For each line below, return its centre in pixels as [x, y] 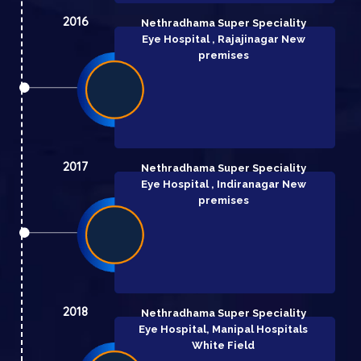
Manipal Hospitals [260, 329]
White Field [224, 345]
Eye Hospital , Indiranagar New [223, 184]
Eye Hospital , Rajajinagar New [223, 39]
